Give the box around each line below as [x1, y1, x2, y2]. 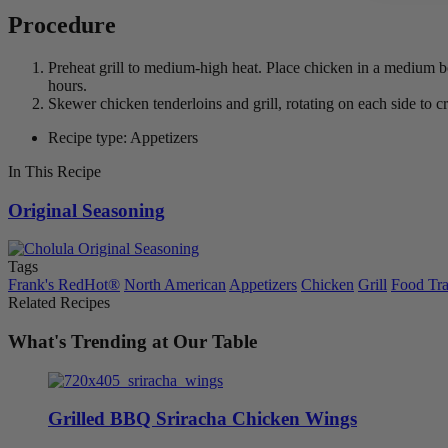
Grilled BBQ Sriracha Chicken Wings [48, 408, 357, 430]
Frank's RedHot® [8, 276, 120, 294]
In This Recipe [8, 162, 101, 180]
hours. [48, 76, 87, 94]
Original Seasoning [8, 199, 165, 221]
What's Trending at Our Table [8, 330, 257, 352]
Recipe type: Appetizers [48, 128, 198, 146]
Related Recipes [8, 294, 110, 312]
